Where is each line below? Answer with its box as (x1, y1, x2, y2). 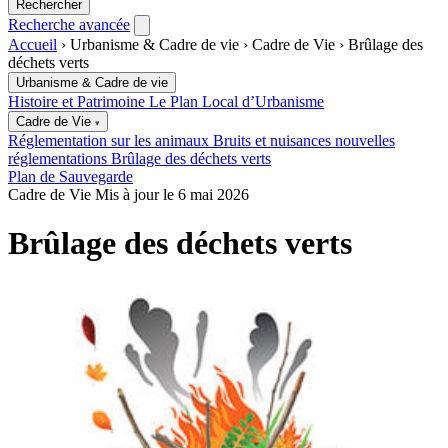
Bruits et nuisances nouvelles (213, 131, 395, 149)
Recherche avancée (8, 15, 130, 33)
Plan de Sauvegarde (8, 167, 133, 185)
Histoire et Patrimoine (8, 92, 149, 110)
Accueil (8, 35, 57, 53)
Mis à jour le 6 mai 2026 (95, 185, 249, 203)
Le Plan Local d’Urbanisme (149, 92, 324, 110)
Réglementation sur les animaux (8, 131, 213, 149)
